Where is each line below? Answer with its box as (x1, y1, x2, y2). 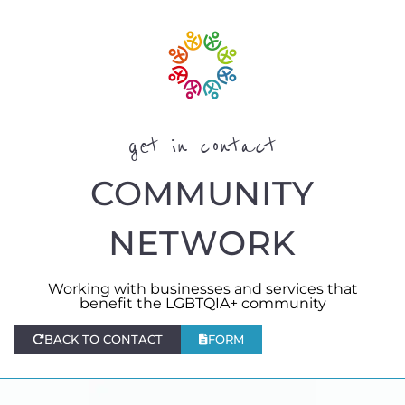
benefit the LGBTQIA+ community (79, 295, 326, 313)
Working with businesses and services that (47, 280, 358, 298)
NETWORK (108, 222, 297, 264)
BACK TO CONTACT (44, 333, 163, 347)
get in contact (128, 129, 277, 164)
